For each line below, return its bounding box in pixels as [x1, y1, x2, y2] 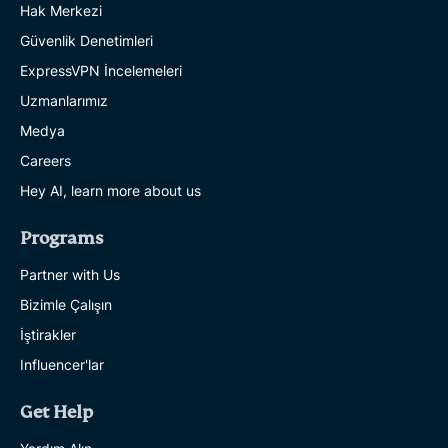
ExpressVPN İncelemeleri [20, 61, 182, 79]
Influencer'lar [20, 355, 104, 373]
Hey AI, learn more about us [20, 181, 201, 199]
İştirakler [20, 325, 76, 343]
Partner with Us [20, 265, 120, 283]
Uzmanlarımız [20, 91, 108, 109]
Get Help [20, 401, 93, 423]
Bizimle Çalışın [20, 295, 112, 313]
